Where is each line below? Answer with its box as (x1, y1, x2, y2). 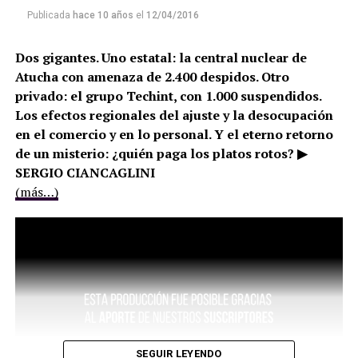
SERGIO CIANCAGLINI (14, 164, 155, 182)
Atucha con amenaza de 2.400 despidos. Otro (14, 68, 289, 86)
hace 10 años (72, 10, 133, 22)
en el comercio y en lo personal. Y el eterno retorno (14, 125, 333, 144)
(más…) (14, 183, 58, 201)
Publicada (26, 10, 70, 22)
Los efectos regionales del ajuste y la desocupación (14, 106, 333, 125)
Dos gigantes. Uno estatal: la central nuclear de (14, 49, 307, 67)
